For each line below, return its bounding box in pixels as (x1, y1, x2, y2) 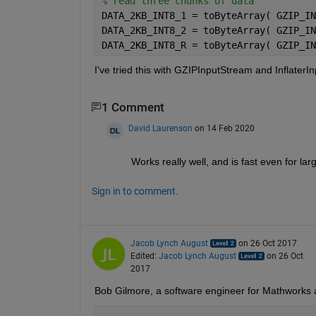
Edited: (130, 251, 159, 262)
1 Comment (101, 100, 164, 114)
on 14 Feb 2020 (194, 123, 255, 134)
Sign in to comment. (91, 186, 178, 197)
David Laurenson (128, 123, 193, 134)
